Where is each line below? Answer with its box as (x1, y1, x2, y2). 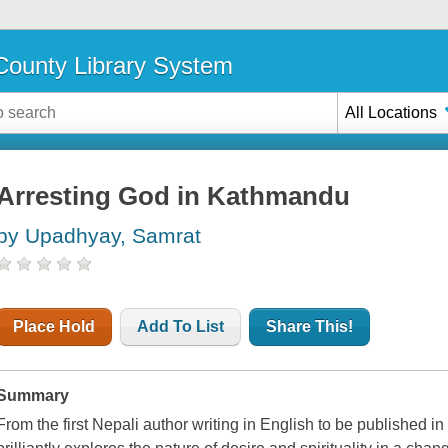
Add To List (137, 318, 225, 336)
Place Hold (13, 318, 96, 336)
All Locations (345, 103, 438, 121)
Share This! (266, 318, 354, 336)
